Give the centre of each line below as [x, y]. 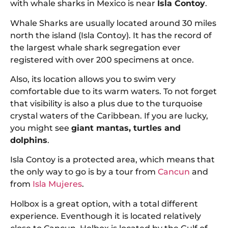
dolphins [29, 140]
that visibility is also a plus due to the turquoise [106, 103]
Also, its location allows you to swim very [93, 79]
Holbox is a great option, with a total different [104, 204]
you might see [41, 128]
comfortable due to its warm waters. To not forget [113, 91]
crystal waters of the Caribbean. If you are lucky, [109, 116]
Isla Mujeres [57, 184]
